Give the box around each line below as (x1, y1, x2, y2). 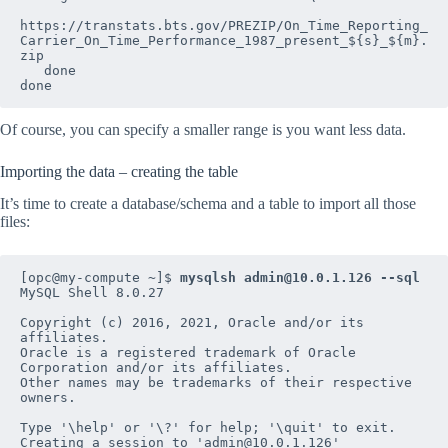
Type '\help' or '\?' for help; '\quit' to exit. (20, 420, 396, 436)
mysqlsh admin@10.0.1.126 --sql (180, 270, 420, 286)
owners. (20, 390, 76, 406)
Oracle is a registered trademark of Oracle (20, 345, 356, 361)
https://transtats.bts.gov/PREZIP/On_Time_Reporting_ (20, 17, 428, 33)
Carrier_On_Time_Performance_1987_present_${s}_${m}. (20, 32, 428, 48)
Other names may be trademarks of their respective (20, 375, 412, 391)
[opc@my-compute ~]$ (20, 270, 180, 286)
